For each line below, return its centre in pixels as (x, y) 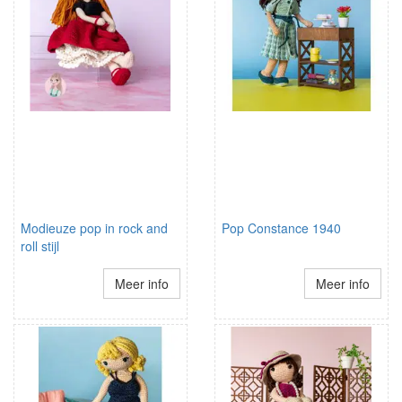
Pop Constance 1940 (281, 227)
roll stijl (40, 245)
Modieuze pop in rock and (94, 227)
